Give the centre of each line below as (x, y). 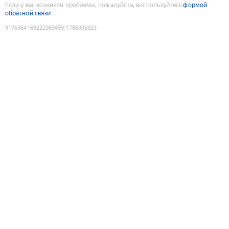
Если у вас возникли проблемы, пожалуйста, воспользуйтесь (94, 5)
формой (195, 5)
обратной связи (28, 13)
